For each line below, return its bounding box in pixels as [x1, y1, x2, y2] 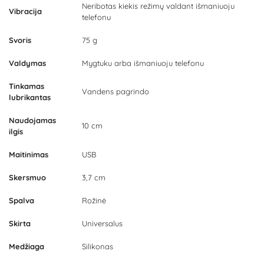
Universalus [82, 219, 123, 229]
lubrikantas [9, 93, 51, 103]
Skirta [9, 219, 31, 229]
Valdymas [9, 58, 46, 68]
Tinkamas [9, 81, 44, 91]
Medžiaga [9, 242, 44, 252]
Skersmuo [9, 173, 46, 183]
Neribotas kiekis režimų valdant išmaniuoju [82, 1, 235, 11]
